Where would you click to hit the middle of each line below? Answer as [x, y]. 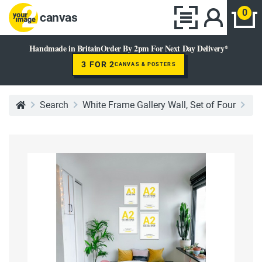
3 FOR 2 [98, 64]
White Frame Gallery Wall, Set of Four [159, 105]
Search [54, 105]
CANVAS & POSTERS [145, 64]
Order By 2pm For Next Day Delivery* [164, 48]
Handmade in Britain [65, 48]
